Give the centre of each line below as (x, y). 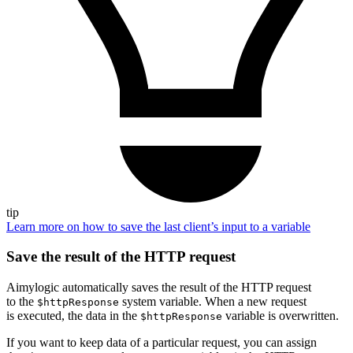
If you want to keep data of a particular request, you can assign (162, 343)
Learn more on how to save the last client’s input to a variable (158, 226)
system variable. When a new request (213, 302)
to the (22, 302)
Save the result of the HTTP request (121, 257)
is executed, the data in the (73, 316)
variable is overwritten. (281, 316)
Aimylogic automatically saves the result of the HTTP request (159, 288)
